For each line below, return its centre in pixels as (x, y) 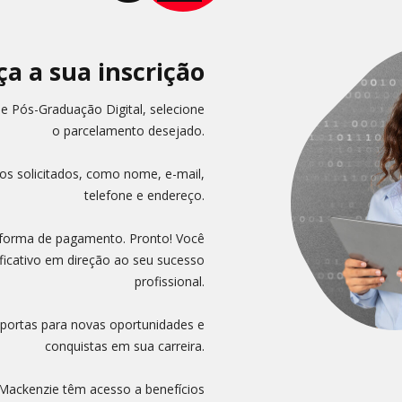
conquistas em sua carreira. (124, 346)
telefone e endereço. (144, 195)
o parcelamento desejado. (128, 131)
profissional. (169, 281)
